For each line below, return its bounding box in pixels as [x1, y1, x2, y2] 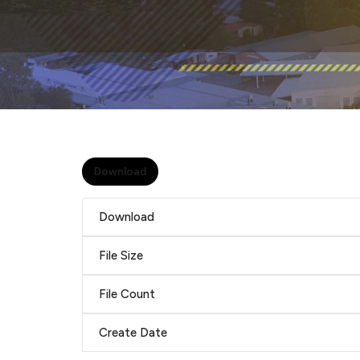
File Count [99, 287, 155, 302]
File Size [99, 248, 143, 264]
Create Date [99, 325, 167, 341]
